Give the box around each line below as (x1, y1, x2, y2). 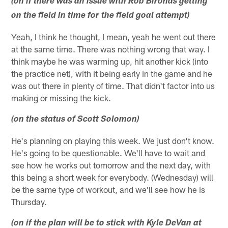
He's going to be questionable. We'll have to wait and (11, 148, 206, 158)
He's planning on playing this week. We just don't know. (11, 135, 215, 146)
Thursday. (11, 196, 47, 207)
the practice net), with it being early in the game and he (11, 68, 213, 79)
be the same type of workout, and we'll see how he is (11, 184, 206, 195)
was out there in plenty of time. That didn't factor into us (11, 80, 215, 91)
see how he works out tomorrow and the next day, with (11, 160, 211, 170)
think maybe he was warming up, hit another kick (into (11, 56, 209, 67)
